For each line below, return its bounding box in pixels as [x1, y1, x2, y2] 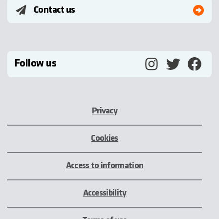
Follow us [15, 58, 57, 70]
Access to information [66, 161, 144, 171]
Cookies [91, 134, 118, 144]
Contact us [34, 5, 75, 16]
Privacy [91, 107, 118, 116]
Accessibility [83, 189, 127, 198]
